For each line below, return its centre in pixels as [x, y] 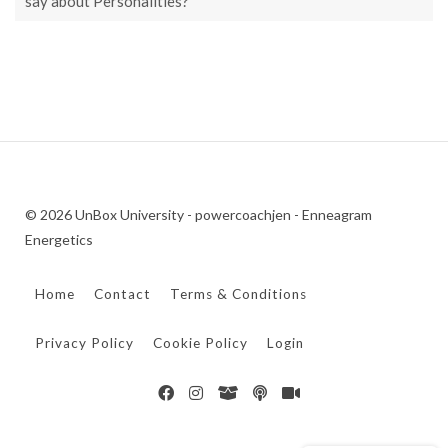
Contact [122, 293]
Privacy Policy [84, 342]
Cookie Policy [200, 342]
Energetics [59, 239]
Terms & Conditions [238, 293]
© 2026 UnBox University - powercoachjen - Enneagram [198, 214]
